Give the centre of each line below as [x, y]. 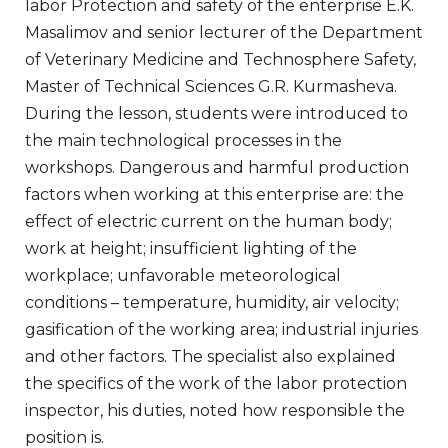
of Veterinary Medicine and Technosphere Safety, [220, 59]
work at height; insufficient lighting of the [191, 248]
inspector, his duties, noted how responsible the [215, 410]
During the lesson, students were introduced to [216, 113]
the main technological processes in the [183, 140]
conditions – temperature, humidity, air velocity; [212, 302]
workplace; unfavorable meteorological [183, 275]
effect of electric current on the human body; [208, 221]
